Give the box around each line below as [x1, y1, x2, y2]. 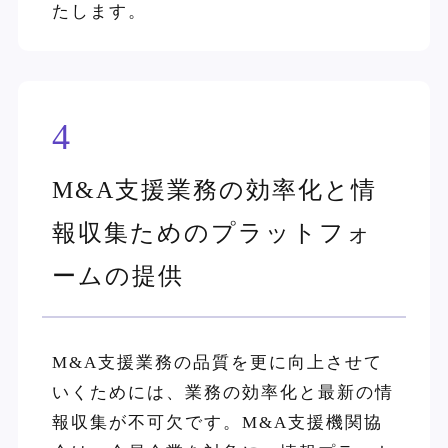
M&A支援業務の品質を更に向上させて [51, 352, 383, 372]
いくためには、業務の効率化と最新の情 [51, 382, 394, 402]
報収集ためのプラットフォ [51, 219, 373, 246]
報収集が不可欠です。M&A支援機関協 [51, 412, 383, 432]
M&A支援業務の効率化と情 [51, 176, 377, 203]
